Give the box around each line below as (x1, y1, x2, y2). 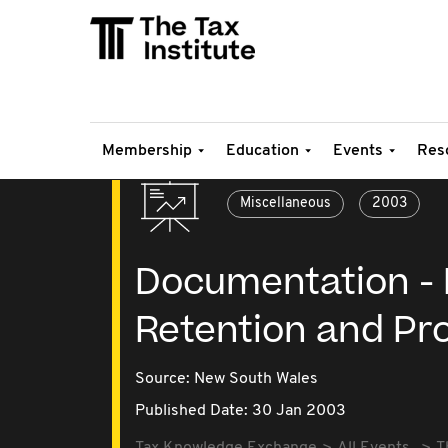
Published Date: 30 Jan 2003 (135, 403, 346, 419)
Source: (135, 371, 194, 387)
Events (333, 143, 383, 159)
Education (226, 143, 299, 159)
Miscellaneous (240, 196, 331, 211)
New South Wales (194, 371, 318, 387)
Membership (102, 143, 192, 159)
